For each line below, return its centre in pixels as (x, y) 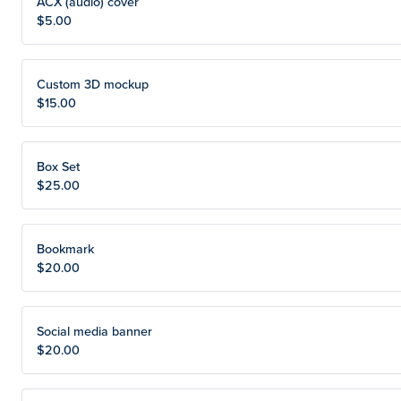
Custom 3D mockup (93, 84)
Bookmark (65, 248)
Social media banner (94, 331)
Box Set (58, 166)
